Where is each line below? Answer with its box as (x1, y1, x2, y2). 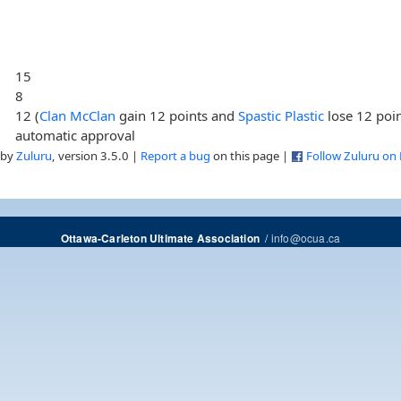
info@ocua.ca (270, 229, 341, 245)
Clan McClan (39, 106, 116, 124)
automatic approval (15, 125, 136, 144)
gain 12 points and (115, 106, 239, 124)
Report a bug (141, 147, 210, 164)
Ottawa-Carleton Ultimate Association (60, 230, 260, 246)
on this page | (210, 147, 291, 164)
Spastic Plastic (238, 106, 325, 124)
